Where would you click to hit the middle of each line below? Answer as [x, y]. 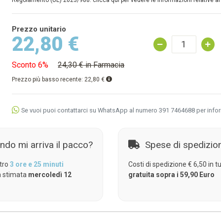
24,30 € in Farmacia [91, 65]
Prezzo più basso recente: [48, 79]
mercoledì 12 [50, 175]
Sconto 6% [30, 65]
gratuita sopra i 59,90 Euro [171, 175]
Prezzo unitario [39, 29]
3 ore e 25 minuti [37, 164]
